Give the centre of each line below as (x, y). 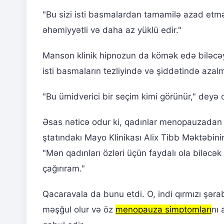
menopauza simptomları (163, 209)
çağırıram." (64, 168)
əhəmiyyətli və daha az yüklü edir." (112, 30)
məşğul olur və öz (79, 209)
